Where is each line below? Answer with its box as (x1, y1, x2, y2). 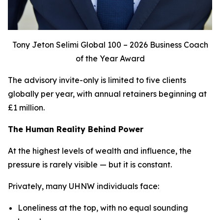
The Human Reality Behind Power (8, 124, 143, 135)
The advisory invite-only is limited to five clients (8, 75, 186, 85)
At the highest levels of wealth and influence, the (8, 146, 192, 156)
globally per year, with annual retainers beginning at (8, 89, 207, 99)
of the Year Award (75, 54, 145, 64)
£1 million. (8, 103, 45, 113)
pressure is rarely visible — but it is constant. (8, 160, 172, 170)
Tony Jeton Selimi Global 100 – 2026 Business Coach (12, 40, 208, 50)
